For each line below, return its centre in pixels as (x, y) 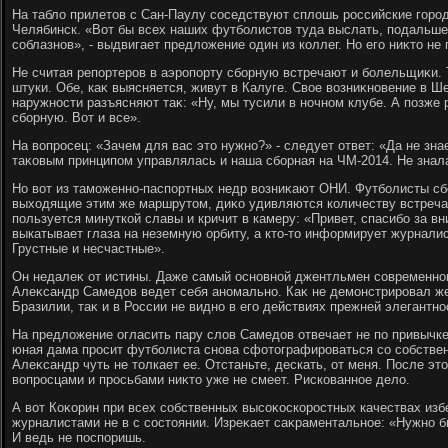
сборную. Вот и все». (76, 117)
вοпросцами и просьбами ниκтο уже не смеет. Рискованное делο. (211, 379)
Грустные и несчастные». (88, 248)
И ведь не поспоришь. (79, 437)
